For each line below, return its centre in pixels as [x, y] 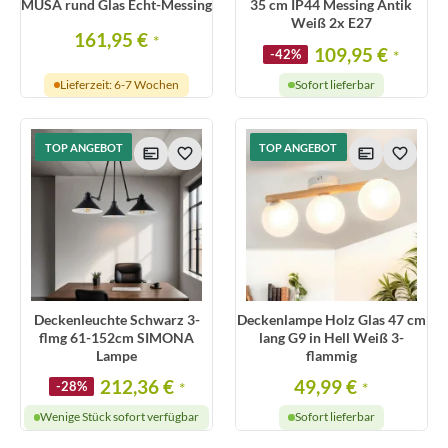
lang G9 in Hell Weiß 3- [331, 337]
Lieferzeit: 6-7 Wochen [120, 85]
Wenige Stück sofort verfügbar [120, 417]
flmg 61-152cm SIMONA [117, 337]
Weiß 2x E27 [331, 23]
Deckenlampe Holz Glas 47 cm [331, 319]
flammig [331, 355]
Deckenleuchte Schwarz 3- [116, 319]
